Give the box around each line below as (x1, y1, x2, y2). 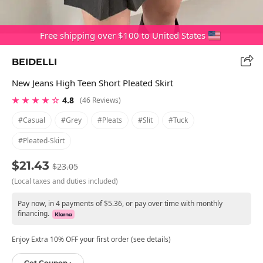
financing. (18, 208, 49, 218)
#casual (18, 114, 45, 125)
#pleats (97, 114, 122, 125)
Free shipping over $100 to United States (40, 29, 205, 41)
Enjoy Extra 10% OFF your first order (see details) (12, 234, 171, 244)
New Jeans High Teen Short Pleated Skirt (12, 76, 173, 89)
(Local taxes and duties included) (12, 176, 118, 186)
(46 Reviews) (80, 95, 121, 105)
